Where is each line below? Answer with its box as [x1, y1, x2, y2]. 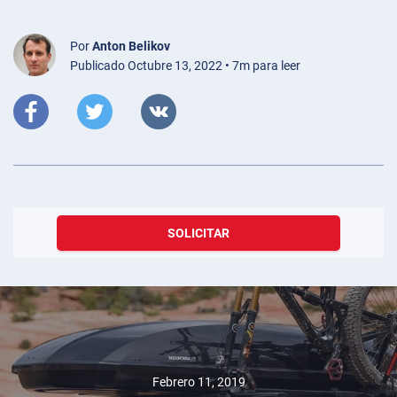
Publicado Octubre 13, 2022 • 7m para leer [70, 58, 300, 74]
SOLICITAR [167, 226, 230, 241]
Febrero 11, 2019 [152, 374, 245, 389]
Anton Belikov [92, 39, 170, 54]
